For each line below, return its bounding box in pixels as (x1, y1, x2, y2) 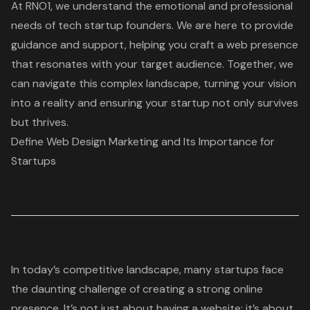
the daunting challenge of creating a (11, 282, 197, 297)
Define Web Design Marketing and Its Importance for (11, 134, 275, 149)
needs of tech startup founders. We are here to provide (11, 18, 293, 33)
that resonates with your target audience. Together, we (11, 57, 293, 72)
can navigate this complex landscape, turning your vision (11, 76, 296, 91)
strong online (197, 282, 263, 297)
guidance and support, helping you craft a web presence (11, 37, 298, 53)
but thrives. (11, 115, 69, 130)
